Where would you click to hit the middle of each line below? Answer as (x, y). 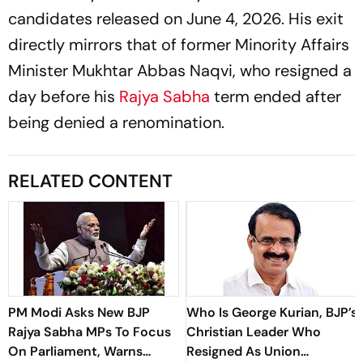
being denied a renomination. (116, 122)
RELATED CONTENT (90, 181)
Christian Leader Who (254, 331)
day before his (62, 96)
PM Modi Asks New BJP (79, 312)
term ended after (278, 96)
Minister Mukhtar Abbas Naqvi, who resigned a (180, 70)
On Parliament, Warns (75, 351)
